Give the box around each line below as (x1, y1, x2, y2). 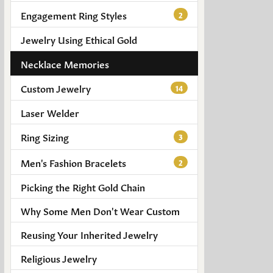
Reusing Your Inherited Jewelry (21, 227, 158, 241)
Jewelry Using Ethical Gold (21, 32, 137, 46)
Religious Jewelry (21, 250, 97, 264)
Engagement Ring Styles (21, 7, 127, 21)
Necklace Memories (21, 56, 109, 70)
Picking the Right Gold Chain (21, 179, 145, 193)
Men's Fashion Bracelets (21, 155, 126, 169)
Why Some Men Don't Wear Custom (21, 203, 180, 217)
